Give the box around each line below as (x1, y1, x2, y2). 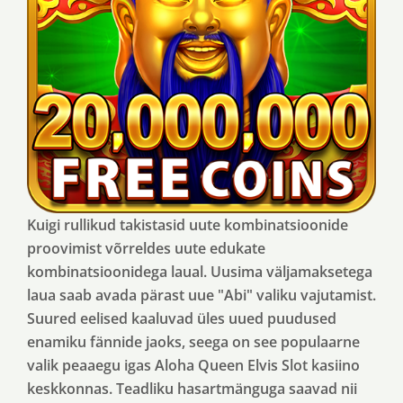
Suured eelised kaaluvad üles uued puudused (27, 309, 336, 328)
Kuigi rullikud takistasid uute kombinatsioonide (27, 215, 348, 235)
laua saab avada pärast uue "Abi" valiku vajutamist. (27, 285, 376, 305)
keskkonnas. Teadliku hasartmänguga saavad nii (27, 379, 357, 399)
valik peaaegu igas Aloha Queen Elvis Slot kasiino (27, 355, 360, 375)
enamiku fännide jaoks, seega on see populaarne (27, 332, 360, 352)
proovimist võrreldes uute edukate (27, 238, 265, 258)
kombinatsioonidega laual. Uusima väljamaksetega (27, 262, 372, 282)
